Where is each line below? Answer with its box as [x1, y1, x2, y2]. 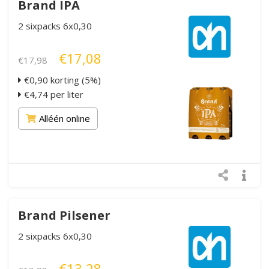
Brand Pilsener [18, 207, 110, 223]
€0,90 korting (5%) [22, 73, 101, 86]
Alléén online [39, 112, 90, 124]
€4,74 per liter [22, 88, 83, 100]
